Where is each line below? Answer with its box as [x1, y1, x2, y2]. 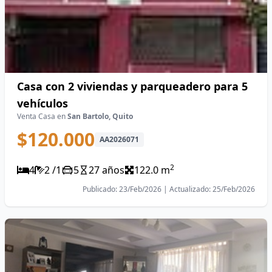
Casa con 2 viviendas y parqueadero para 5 [17, 79, 248, 93]
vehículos [17, 96, 68, 110]
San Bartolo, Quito [67, 111, 133, 121]
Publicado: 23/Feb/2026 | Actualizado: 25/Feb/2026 [83, 184, 255, 194]
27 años [89, 163, 124, 177]
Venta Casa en [17, 111, 67, 121]
